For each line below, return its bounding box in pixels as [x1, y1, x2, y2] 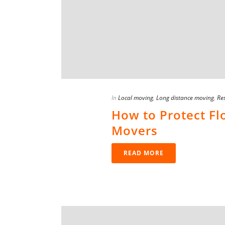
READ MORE [124, 149, 164, 158]
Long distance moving [156, 93, 214, 102]
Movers [111, 122, 158, 139]
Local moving [118, 93, 153, 102]
